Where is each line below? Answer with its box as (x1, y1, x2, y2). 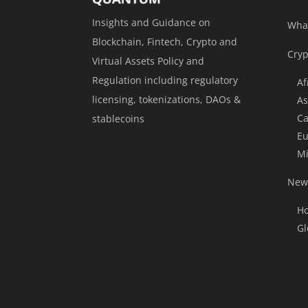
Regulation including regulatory (92, 74, 239, 87)
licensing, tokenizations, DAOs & (92, 93, 241, 107)
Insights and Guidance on (92, 16, 211, 30)
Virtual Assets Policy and (92, 54, 205, 68)
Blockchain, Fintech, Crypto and (92, 35, 238, 49)
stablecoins (92, 112, 145, 126)
